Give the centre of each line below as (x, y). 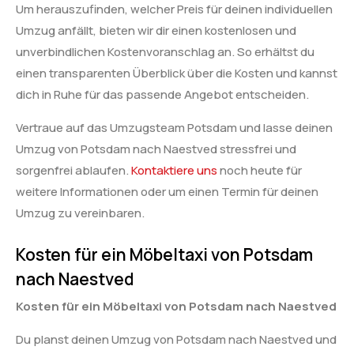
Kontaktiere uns (174, 170)
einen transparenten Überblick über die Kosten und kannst (177, 73)
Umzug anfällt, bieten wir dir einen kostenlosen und (156, 31)
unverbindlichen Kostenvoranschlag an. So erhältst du (165, 52)
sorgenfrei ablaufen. (73, 170)
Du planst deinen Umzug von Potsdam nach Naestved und (176, 339)
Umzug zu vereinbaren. (80, 213)
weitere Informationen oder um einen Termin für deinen (167, 191)
